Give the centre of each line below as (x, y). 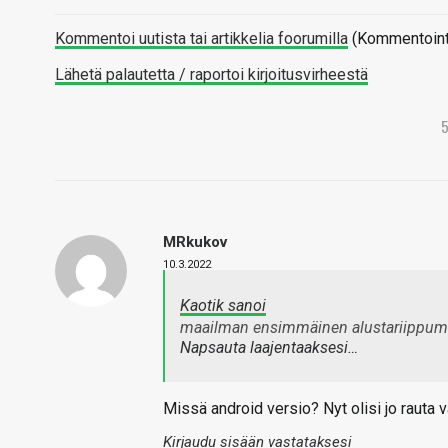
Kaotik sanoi (223, 305)
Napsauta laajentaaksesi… (269, 347)
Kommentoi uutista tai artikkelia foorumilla (201, 38)
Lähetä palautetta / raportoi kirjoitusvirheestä (211, 74)
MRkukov (195, 242)
